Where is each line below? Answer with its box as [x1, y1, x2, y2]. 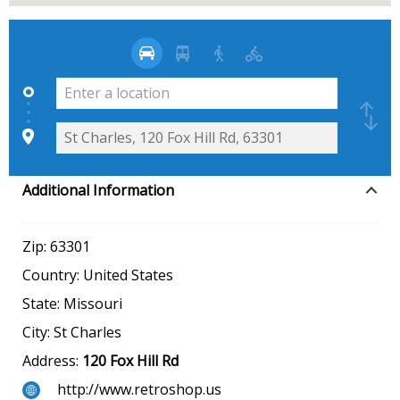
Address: [22, 350, 82, 371]
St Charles [54, 321, 121, 342]
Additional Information [22, 179, 174, 200]
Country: [22, 264, 83, 285]
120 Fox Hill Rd [82, 350, 179, 371]
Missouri [63, 293, 122, 313]
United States [83, 264, 173, 285]
